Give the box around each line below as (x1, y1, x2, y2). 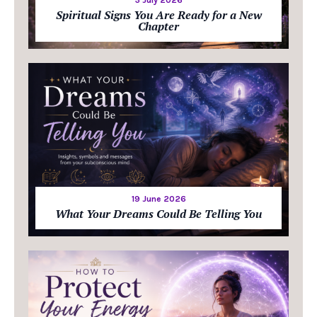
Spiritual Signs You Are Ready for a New (55, 6, 262, 23)
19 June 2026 (131, 194, 186, 204)
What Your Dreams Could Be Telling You (55, 206, 262, 222)
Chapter (138, 18, 179, 34)
